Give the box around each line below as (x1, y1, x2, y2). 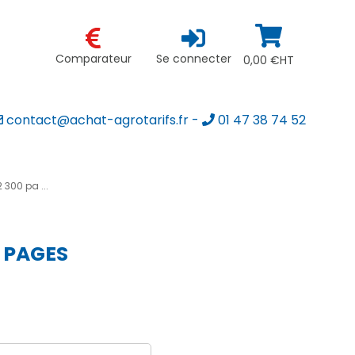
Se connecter (155, 51, 231, 67)
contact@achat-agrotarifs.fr (3, 111, 189, 129)
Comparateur (55, 51, 132, 67)
